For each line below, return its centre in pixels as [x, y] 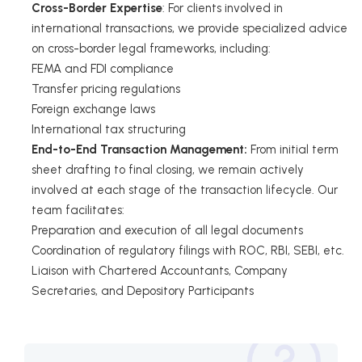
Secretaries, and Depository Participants [143, 290]
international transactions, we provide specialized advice [189, 28]
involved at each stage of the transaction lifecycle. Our [185, 189]
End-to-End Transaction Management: [141, 149]
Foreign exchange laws [93, 109]
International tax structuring [109, 129]
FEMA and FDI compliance [103, 68]
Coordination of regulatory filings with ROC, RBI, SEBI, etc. [188, 250]
